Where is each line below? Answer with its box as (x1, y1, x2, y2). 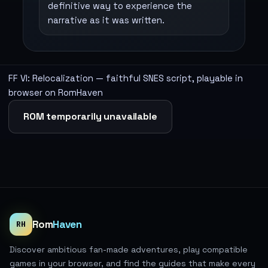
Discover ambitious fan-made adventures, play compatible (10, 243, 248, 255)
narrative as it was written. (48, 14, 165, 26)
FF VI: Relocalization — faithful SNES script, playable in (8, 72, 243, 84)
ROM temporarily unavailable (23, 109, 157, 123)
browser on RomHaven (8, 87, 103, 98)
